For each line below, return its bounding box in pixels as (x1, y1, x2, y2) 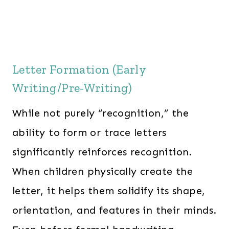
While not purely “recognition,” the (12, 107, 189, 119)
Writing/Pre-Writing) (12, 80, 132, 95)
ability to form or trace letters (12, 126, 167, 139)
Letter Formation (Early (12, 62, 146, 77)
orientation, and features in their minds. (12, 204, 217, 216)
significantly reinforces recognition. (12, 146, 192, 158)
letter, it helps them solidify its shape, (12, 185, 205, 197)
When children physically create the (12, 165, 193, 177)
